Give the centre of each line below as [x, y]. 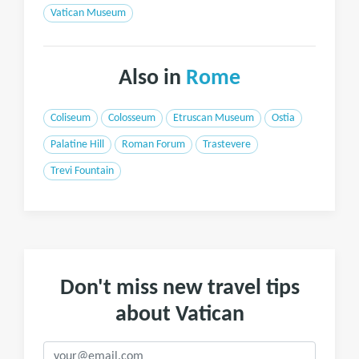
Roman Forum [153, 145]
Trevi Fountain [82, 171]
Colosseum [132, 118]
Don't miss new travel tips [179, 288]
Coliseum [71, 118]
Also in [152, 79]
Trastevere [227, 145]
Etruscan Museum [214, 118]
